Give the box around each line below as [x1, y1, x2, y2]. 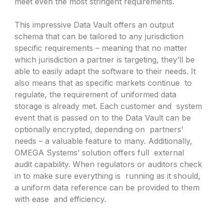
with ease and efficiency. [15, 194, 108, 204]
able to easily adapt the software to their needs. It [15, 66, 196, 76]
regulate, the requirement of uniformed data [15, 89, 176, 99]
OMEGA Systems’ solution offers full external [15, 147, 184, 157]
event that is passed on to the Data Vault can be [15, 112, 191, 123]
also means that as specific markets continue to [15, 77, 192, 88]
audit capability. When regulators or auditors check [15, 159, 202, 169]
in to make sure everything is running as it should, [15, 170, 201, 181]
